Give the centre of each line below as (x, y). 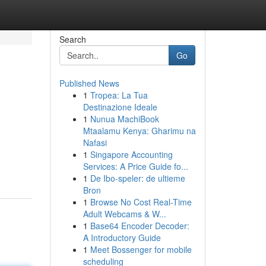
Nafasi (95, 142)
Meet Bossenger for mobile (141, 249)
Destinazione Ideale (120, 107)
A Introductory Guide (122, 237)
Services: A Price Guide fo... (135, 166)
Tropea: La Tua (119, 95)
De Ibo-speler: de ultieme (137, 178)
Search (72, 39)
